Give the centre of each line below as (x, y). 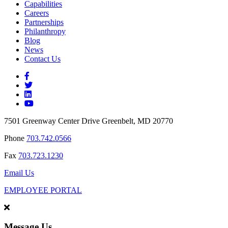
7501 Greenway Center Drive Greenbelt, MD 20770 (89, 121)
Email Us (19, 173)
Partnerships (44, 22)
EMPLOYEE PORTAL (43, 190)
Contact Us (42, 59)
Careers (37, 13)
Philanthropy (45, 31)
